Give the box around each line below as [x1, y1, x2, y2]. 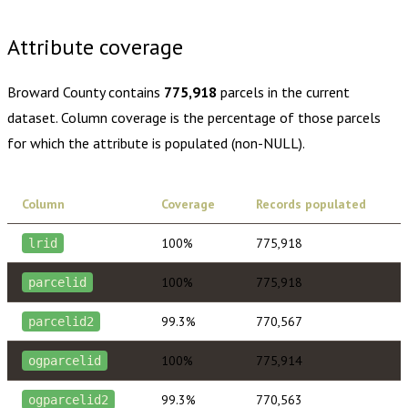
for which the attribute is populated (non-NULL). [7, 133, 305, 152]
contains [105, 82, 164, 101]
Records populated [256, 195, 366, 212]
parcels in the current [217, 82, 350, 101]
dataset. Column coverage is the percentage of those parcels [7, 107, 381, 127]
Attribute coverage [7, 32, 183, 61]
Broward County [7, 82, 105, 101]
